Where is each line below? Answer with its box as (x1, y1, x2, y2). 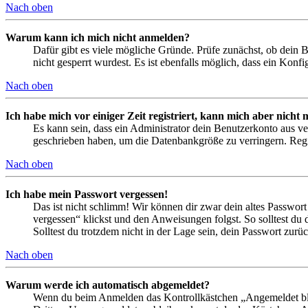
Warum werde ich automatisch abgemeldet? (5, 279, 210, 291)
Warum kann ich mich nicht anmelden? (5, 32, 190, 44)
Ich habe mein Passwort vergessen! (5, 188, 168, 201)
